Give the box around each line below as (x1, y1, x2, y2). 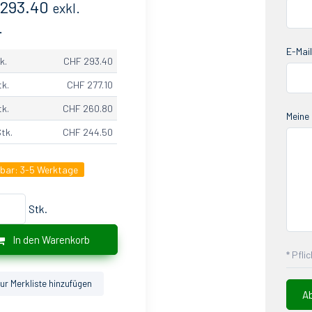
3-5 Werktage (20, 163, 79, 175)
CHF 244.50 (63, 125, 114, 138)
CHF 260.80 (63, 102, 114, 114)
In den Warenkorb (10, 233, 90, 247)
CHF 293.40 (63, 54, 114, 67)
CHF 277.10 (67, 78, 114, 91)
